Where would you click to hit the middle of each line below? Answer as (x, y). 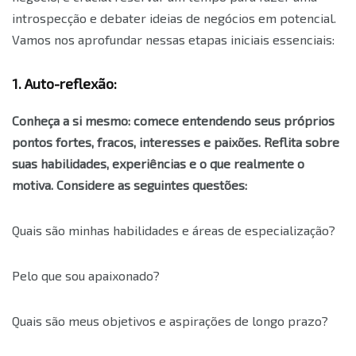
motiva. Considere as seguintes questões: (130, 185)
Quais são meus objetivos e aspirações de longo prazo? (170, 321)
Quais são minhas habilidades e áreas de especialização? (174, 230)
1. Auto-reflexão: (64, 84)
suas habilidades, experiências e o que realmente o (158, 164)
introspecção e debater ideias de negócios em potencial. (174, 18)
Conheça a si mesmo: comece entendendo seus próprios (173, 121)
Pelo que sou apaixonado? (86, 276)
